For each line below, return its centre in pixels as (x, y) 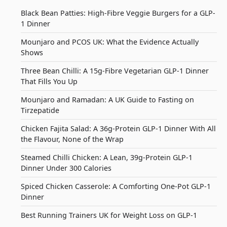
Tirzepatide (40, 110)
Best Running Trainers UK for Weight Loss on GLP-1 (109, 215)
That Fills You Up (49, 81)
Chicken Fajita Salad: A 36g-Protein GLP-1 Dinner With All (119, 128)
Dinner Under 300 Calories (66, 168)
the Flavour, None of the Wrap (72, 139)
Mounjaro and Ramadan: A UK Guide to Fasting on (108, 100)
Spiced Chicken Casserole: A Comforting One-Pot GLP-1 (116, 186)
